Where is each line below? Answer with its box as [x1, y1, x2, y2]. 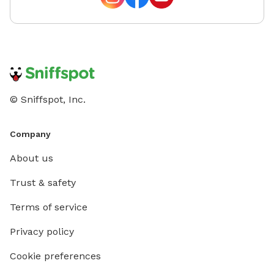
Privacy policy [10, 226, 74, 238]
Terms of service [10, 201, 87, 213]
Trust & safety [10, 177, 76, 189]
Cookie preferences [10, 250, 101, 262]
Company [10, 129, 51, 139]
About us [10, 152, 53, 165]
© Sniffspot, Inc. [10, 94, 86, 106]
